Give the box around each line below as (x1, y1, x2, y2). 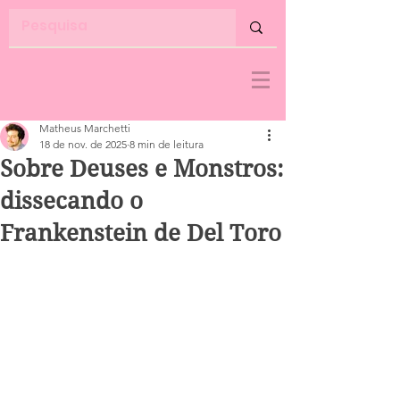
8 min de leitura (129, 137, 204, 151)
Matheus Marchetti (39, 121, 130, 135)
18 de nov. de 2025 (39, 137, 127, 151)
